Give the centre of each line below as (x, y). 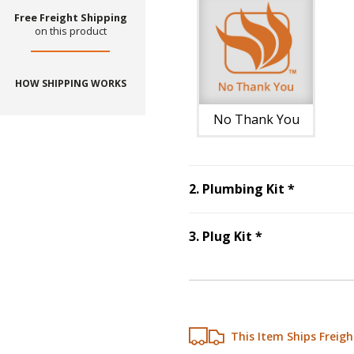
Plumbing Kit (243, 189)
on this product (70, 31)
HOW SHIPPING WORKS (70, 84)
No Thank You (256, 119)
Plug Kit (227, 237)
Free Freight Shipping (70, 18)
